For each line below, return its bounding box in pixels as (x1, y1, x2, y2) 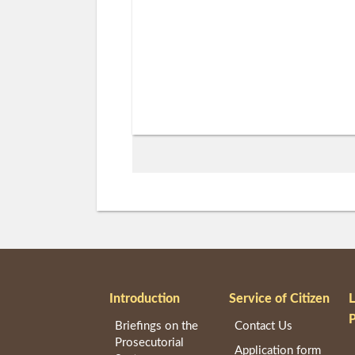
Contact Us (234, 320, 292, 333)
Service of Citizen (229, 292, 330, 305)
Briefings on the (115, 320, 198, 333)
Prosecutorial (115, 337, 184, 349)
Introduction (109, 292, 181, 305)
